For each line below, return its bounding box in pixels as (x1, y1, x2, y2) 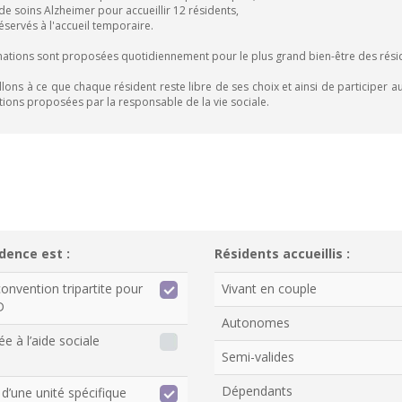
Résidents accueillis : (214, 245, 350, 262)
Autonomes (222, 314, 290, 331)
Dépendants (222, 382, 293, 399)
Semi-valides (222, 348, 294, 365)
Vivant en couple (222, 280, 317, 297)
